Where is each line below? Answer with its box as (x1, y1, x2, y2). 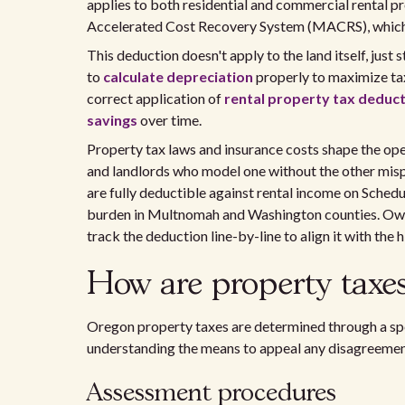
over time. (137, 111, 202, 128)
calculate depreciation (103, 68, 253, 85)
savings (87, 111, 137, 128)
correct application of (87, 89, 224, 107)
